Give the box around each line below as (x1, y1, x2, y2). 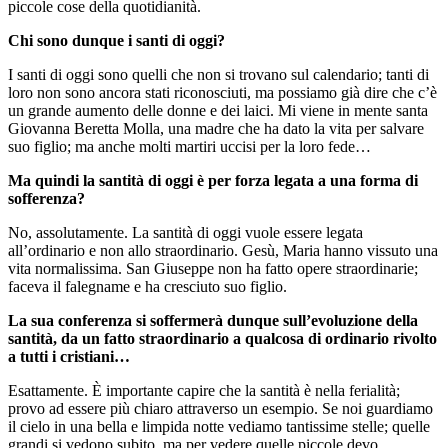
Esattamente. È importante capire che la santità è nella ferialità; (8, 381, 400, 399)
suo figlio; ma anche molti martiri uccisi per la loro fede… (8, 137, 371, 155)
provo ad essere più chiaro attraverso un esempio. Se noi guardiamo (8, 399, 433, 417)
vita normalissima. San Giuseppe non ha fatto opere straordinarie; (8, 259, 418, 277)
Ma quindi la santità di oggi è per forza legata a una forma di (8, 171, 418, 189)
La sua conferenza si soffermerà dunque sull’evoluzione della (8, 311, 418, 329)
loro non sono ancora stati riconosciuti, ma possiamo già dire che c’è (8, 83, 437, 101)
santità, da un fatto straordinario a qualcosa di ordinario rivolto (8, 329, 437, 347)
